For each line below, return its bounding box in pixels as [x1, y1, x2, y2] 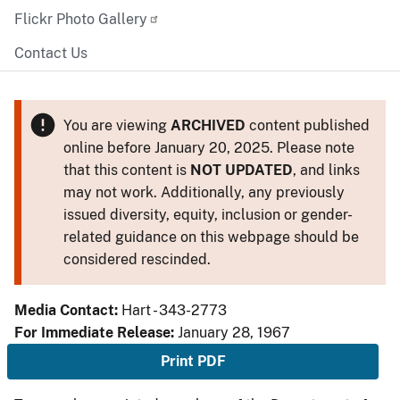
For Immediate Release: [14, 324, 178, 341]
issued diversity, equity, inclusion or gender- [62, 206, 353, 223]
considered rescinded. [62, 251, 211, 268]
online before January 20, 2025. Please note [62, 139, 354, 156]
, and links [292, 162, 360, 179]
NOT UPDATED [189, 162, 293, 179]
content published [245, 117, 370, 134]
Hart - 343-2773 [121, 302, 227, 319]
